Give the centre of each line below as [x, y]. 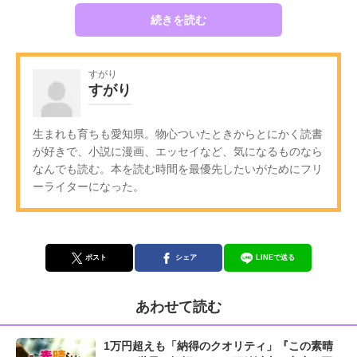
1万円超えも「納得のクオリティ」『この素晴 [218, 346]
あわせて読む [178, 307]
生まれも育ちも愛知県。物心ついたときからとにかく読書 [178, 134]
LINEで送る [275, 258]
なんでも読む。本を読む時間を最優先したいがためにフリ [178, 169]
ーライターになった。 [88, 187]
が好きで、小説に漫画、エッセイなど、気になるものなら [178, 152]
